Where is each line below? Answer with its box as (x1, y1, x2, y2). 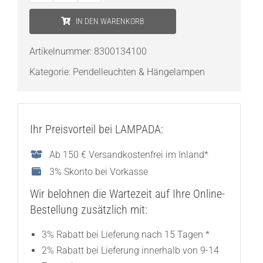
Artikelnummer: (29, 45, 94, 57)
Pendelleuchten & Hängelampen (72, 66, 205, 77)
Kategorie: (29, 66, 73, 77)
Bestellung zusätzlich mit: (29, 202, 147, 217)
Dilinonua (64, 24, 104, 36)
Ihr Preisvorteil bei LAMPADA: (29, 122, 163, 136)
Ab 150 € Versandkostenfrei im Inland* (49, 149, 209, 160)
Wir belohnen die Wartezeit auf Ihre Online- (29, 186, 225, 201)
